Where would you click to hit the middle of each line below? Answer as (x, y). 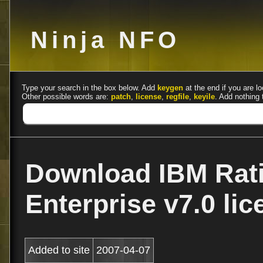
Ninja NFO (105, 40)
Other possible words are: (66, 97)
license (149, 97)
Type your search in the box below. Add (90, 88)
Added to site (59, 250)
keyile (204, 97)
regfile (178, 97)
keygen (170, 88)
